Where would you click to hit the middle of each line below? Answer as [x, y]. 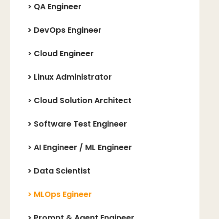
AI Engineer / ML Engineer [83, 147]
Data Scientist [62, 171]
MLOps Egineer [63, 194]
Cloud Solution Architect [83, 100]
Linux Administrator [73, 77]
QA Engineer [58, 7]
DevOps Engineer [68, 30]
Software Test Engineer [80, 124]
